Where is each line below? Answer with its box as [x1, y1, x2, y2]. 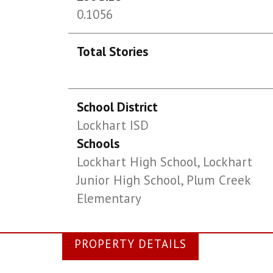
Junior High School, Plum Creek [77, 172, 251, 188]
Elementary [77, 190, 142, 207]
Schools [77, 135, 120, 152]
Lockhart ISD [77, 117, 149, 133]
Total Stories [77, 43, 149, 60]
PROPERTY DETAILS [74, 236, 186, 251]
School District [77, 99, 158, 115]
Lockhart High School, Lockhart [77, 154, 253, 170]
